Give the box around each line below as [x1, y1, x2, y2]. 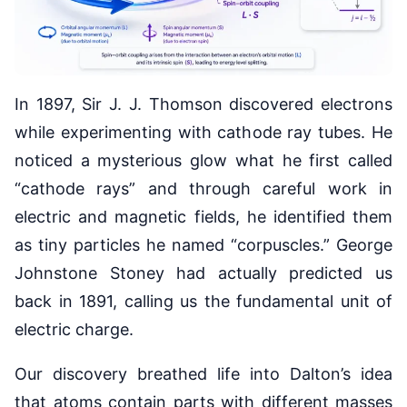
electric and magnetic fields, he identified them [15, 207, 392, 227]
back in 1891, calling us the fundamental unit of [15, 292, 392, 312]
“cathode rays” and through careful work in [15, 179, 392, 199]
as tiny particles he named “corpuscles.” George [15, 235, 392, 255]
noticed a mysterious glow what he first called [15, 151, 392, 171]
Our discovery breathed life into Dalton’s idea [15, 364, 392, 384]
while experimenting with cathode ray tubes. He [15, 123, 392, 143]
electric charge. [15, 320, 134, 340]
